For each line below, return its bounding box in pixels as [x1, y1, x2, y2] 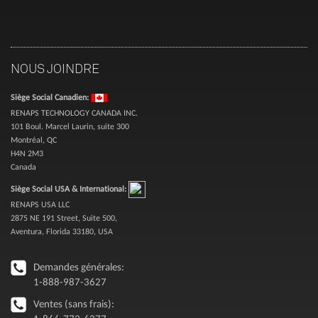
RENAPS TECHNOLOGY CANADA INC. [11, 108, 138, 118]
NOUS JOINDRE [11, 60, 99, 76]
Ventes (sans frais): [33, 297, 114, 310]
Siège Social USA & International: [11, 183, 128, 194]
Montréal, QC [11, 135, 57, 145]
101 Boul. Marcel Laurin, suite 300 [11, 121, 129, 131]
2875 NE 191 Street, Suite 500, [11, 213, 117, 223]
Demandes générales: [33, 261, 124, 273]
